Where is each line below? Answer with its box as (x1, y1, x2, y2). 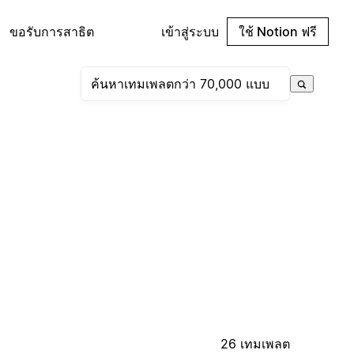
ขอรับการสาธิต (9, 24, 94, 40)
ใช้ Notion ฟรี (239, 24, 317, 40)
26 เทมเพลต (220, 335, 291, 352)
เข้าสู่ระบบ (161, 24, 219, 40)
